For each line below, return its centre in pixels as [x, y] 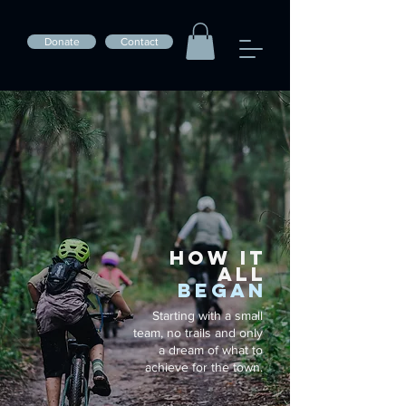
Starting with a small [208, 315]
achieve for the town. [204, 367]
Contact [139, 42]
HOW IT [218, 257]
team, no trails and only [198, 332]
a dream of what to [211, 349]
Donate [62, 42]
